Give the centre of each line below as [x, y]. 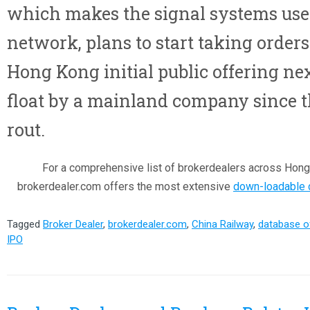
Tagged [25, 224]
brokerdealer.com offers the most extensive [125, 186]
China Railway [222, 224]
